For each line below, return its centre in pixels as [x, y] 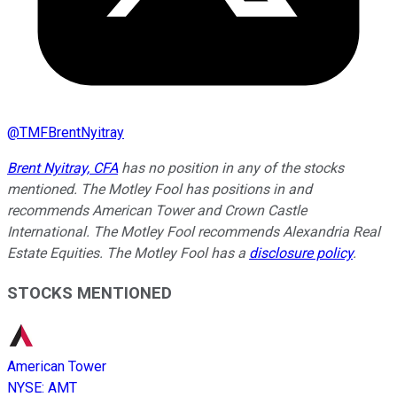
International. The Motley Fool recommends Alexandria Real [194, 231]
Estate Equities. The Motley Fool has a [128, 253]
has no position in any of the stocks [231, 167]
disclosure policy [301, 253]
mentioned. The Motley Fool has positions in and [160, 189]
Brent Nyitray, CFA [62, 167]
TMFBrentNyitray [72, 132]
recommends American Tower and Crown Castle [157, 210]
